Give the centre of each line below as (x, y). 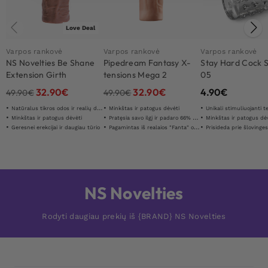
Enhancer (25, 86)
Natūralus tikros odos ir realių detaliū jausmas (54, 108)
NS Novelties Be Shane (51, 63)
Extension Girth (36, 74)
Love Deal (81, 28)
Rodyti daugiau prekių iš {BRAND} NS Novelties (134, 216)
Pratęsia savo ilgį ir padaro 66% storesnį (150, 118)
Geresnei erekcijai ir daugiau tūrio (56, 127)
